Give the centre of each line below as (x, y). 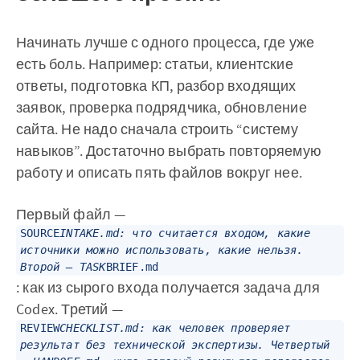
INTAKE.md (90, 233)
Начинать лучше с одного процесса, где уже (166, 43)
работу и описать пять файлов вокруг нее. (160, 173)
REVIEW (40, 328)
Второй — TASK (63, 267)
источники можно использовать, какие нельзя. (162, 250)
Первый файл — (71, 215)
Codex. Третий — (70, 309)
